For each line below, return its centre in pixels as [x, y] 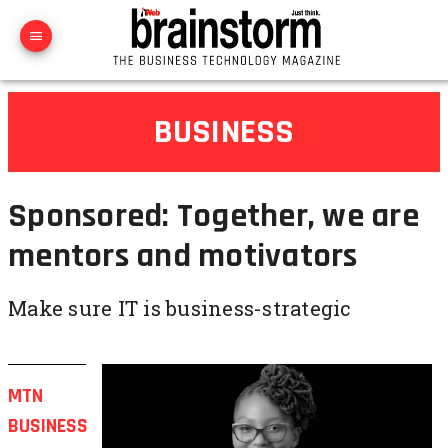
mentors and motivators [183, 256]
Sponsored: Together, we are [213, 216]
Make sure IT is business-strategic [180, 308]
